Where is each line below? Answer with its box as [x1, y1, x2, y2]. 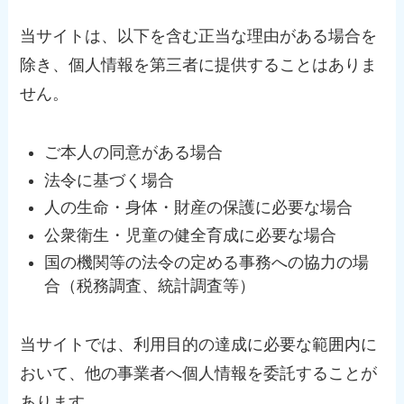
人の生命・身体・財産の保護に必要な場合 [44, 198, 353, 217]
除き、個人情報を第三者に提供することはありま [20, 56, 378, 75]
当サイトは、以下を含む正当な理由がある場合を [20, 27, 378, 46]
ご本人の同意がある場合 [44, 143, 224, 162]
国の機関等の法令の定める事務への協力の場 [44, 253, 370, 272]
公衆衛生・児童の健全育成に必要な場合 [44, 225, 337, 244]
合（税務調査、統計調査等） [44, 277, 256, 296]
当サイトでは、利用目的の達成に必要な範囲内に [20, 335, 378, 353]
